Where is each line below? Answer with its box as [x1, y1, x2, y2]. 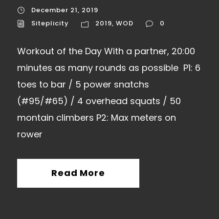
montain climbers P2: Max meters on [17, 111, 176, 124]
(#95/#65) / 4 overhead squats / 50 [17, 95, 181, 108]
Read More [51, 167, 105, 179]
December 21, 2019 [31, 5, 98, 15]
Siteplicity [31, 19, 69, 28]
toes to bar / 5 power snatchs [17, 78, 149, 91]
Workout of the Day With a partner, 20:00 [17, 45, 197, 58]
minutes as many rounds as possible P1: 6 [17, 62, 200, 74]
